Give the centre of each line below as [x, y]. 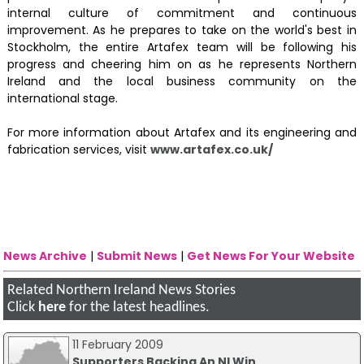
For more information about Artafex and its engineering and [182, 133]
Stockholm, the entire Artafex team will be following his [182, 48]
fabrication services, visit [78, 150]
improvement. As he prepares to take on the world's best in [182, 30]
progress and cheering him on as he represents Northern [182, 65]
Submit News [137, 256]
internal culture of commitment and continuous [182, 13]
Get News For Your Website [271, 256]
